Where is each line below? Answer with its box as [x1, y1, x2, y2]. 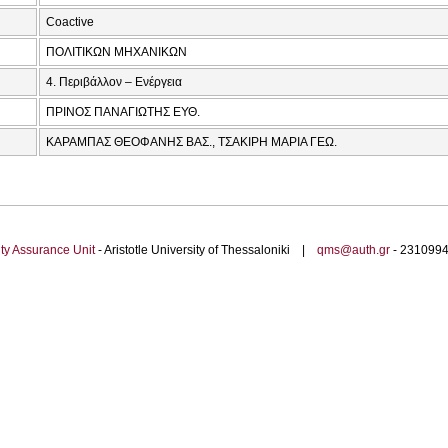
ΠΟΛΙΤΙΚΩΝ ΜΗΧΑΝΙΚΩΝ [46, 45, 187, 60]
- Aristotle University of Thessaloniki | [94, 243, 317, 258]
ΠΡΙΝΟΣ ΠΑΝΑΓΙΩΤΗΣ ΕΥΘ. [46, 105, 200, 120]
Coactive [46, 15, 94, 30]
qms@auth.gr [316, 243, 390, 258]
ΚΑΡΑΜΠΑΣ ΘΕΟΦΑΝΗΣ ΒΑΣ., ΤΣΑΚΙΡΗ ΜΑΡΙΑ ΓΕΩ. [46, 135, 337, 150]
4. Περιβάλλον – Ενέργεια [46, 75, 182, 90]
